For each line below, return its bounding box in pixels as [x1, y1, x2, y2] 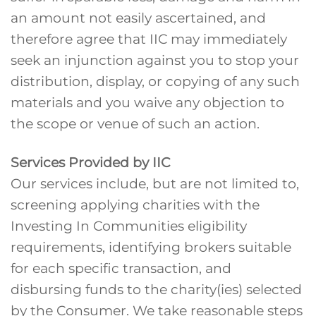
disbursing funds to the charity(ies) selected [11, 281, 302, 298]
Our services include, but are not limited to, [11, 175, 299, 193]
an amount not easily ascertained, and [11, 9, 266, 27]
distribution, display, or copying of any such [11, 73, 300, 90]
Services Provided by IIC [11, 154, 170, 171]
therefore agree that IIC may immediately [11, 30, 287, 48]
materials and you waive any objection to [11, 94, 284, 111]
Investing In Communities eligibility [11, 217, 247, 235]
